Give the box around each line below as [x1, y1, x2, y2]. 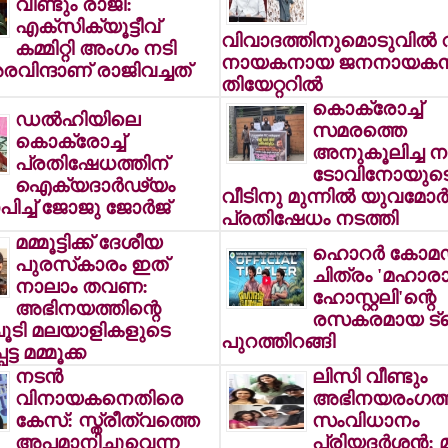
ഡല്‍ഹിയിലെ [14, 109, 140, 130]
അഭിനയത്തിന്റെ [14, 298, 161, 319]
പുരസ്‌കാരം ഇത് [14, 254, 168, 275]
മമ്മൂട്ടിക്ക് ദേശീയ [14, 232, 162, 253]
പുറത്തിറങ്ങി [220, 331, 335, 352]
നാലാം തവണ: [14, 276, 148, 297]
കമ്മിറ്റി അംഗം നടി [14, 38, 176, 59]
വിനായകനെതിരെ [14, 388, 183, 409]
